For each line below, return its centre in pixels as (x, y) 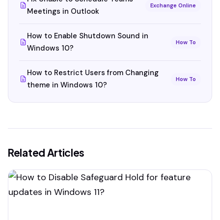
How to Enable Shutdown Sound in (88, 36)
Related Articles (46, 152)
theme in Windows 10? (67, 85)
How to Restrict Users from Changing (93, 73)
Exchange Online (173, 5)
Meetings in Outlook (63, 11)
